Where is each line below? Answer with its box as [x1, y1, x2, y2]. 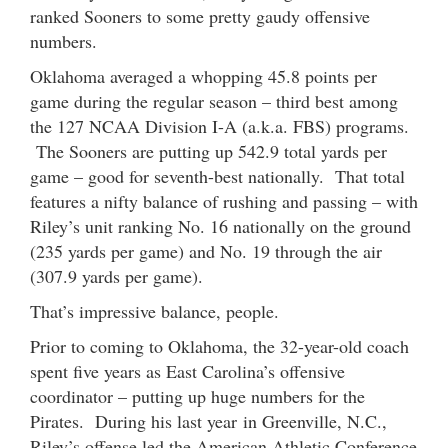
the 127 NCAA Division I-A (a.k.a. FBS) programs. [30, 113, 409, 138]
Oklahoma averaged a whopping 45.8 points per [30, 63, 377, 88]
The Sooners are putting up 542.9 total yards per [30, 138, 387, 163]
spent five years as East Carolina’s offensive [30, 358, 345, 383]
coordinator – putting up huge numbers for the [30, 383, 365, 408]
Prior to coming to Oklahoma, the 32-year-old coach [30, 333, 409, 358]
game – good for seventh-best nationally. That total [30, 163, 405, 188]
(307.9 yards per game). [30, 263, 203, 288]
